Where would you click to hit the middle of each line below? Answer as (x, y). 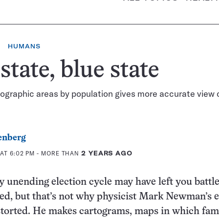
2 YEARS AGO (107, 153)
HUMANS (24, 46)
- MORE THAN (58, 153)
